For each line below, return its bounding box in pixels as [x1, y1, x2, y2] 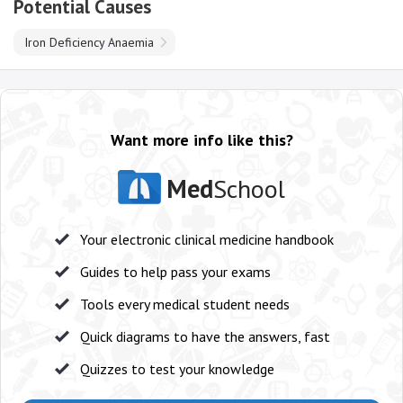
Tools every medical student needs [80, 295, 290, 313]
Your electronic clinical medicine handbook [80, 230, 334, 248]
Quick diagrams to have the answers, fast [80, 327, 330, 345]
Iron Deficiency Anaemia [24, 34, 154, 50]
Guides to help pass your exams [80, 263, 271, 281]
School [213, 172, 285, 205]
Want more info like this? [110, 130, 293, 150]
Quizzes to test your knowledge [80, 360, 274, 378]
